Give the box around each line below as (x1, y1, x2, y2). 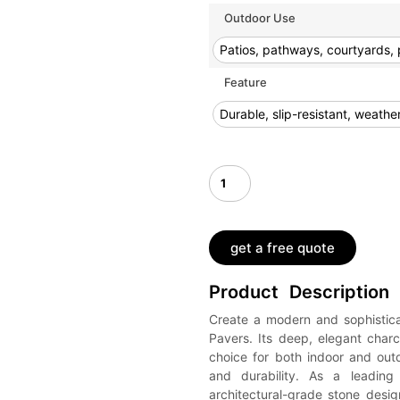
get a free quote (230, 239, 335, 256)
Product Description (209, 281, 389, 303)
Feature (224, 75, 267, 90)
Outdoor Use (224, 11, 296, 26)
